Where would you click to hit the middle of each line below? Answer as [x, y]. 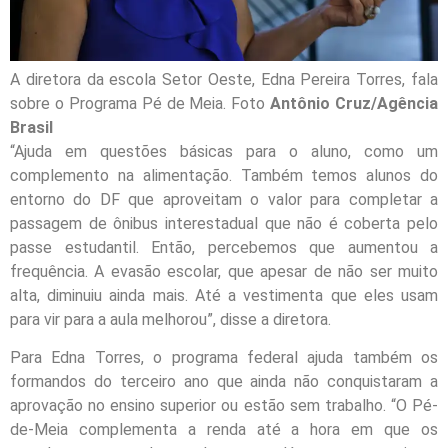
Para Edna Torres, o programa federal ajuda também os [224, 358]
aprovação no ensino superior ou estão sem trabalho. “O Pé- [224, 406]
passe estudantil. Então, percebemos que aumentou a [224, 247]
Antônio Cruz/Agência [354, 103]
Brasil [31, 127]
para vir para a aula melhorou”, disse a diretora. [170, 319]
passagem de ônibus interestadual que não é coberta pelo [224, 223]
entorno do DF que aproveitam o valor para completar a [224, 199]
